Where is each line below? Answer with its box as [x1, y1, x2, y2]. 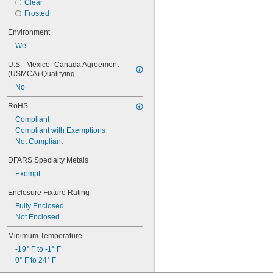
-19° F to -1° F [15, 245, 61, 253]
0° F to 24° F [15, 256, 56, 264]
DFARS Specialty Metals [8, 156, 88, 165]
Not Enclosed [15, 213, 60, 221]
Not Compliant [15, 137, 63, 146]
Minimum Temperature [8, 232, 82, 240]
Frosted [24, 9, 49, 18]
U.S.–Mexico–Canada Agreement [8, 60, 119, 69]
